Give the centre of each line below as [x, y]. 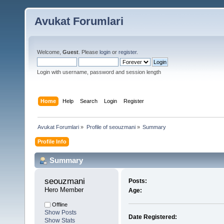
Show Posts [60, 213]
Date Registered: [152, 217]
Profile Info [52, 141]
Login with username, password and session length [99, 72]
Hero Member [64, 190]
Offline [59, 205]
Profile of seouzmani [111, 127]
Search [89, 101]
